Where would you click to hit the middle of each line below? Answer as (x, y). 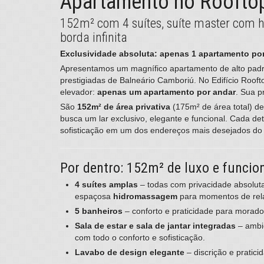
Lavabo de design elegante (130, 253)
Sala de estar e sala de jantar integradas (155, 226)
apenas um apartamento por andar (166, 92)
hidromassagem (145, 197)
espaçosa (94, 197)
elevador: (79, 92)
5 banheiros (99, 211)
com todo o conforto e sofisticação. (140, 238)
